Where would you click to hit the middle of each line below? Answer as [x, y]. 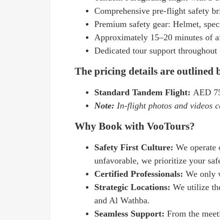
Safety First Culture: [135, 147]
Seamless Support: [131, 214]
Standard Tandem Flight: [144, 92]
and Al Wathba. [122, 200]
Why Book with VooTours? [135, 126]
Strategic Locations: [134, 187]
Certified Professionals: [140, 174]
